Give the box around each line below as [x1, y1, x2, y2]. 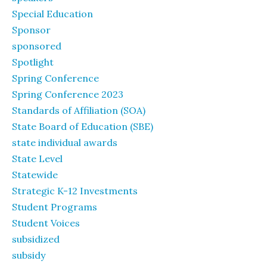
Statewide [12, 168, 58, 181]
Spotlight [12, 55, 54, 68]
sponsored [12, 39, 61, 52]
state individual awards [12, 136, 117, 148]
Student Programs [12, 200, 97, 213]
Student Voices [12, 216, 80, 229]
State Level [12, 152, 63, 164]
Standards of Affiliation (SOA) [12, 104, 145, 116]
